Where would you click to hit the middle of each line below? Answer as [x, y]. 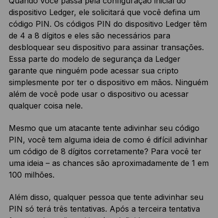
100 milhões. [31, 174]
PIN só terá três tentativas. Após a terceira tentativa [104, 209]
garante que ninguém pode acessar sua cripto [93, 70]
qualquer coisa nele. [45, 105]
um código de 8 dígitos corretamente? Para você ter [105, 151]
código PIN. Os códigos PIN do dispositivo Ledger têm [108, 24]
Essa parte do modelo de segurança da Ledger [94, 59]
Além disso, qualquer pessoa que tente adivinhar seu [106, 197]
